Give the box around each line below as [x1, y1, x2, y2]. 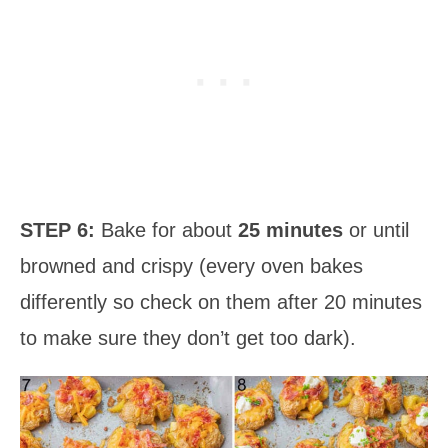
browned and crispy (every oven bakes [20, 254, 363, 277]
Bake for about [95, 218, 238, 241]
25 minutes [238, 218, 343, 241]
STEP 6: [20, 218, 95, 241]
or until [343, 218, 409, 241]
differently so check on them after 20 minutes [20, 290, 422, 313]
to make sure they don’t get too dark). [20, 326, 356, 349]
